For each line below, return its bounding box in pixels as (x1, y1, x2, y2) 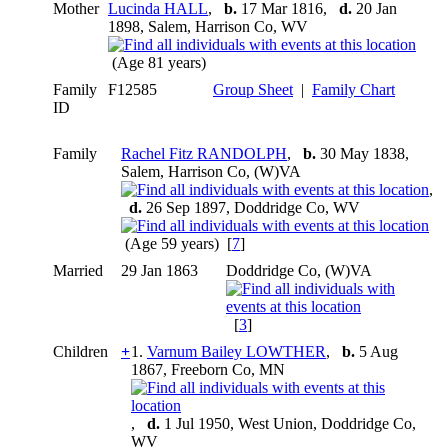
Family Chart (312, 80, 395, 98)
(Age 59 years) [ (121, 234, 232, 252)
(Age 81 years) (108, 53, 210, 71)
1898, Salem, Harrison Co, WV (108, 17, 308, 35)
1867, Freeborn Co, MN (131, 360, 285, 378)
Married (53, 261, 103, 279)
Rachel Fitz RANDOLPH (121, 144, 287, 162)
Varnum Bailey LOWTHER (147, 342, 326, 360)
